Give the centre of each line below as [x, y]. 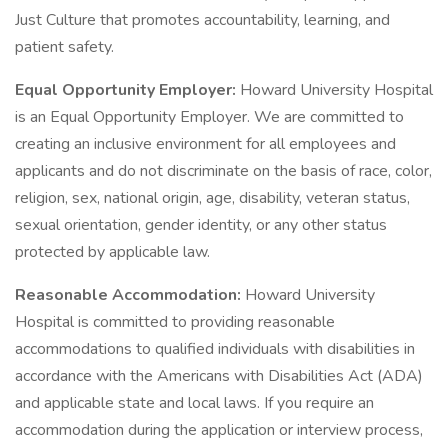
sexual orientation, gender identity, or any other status [201, 225]
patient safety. [64, 47]
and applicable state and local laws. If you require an [194, 403]
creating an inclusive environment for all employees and [205, 144]
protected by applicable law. [112, 252]
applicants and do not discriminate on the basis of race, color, [223, 171]
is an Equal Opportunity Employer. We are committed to [209, 117]
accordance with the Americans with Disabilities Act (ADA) [219, 376]
